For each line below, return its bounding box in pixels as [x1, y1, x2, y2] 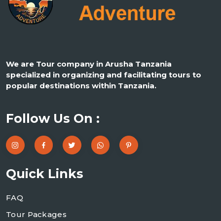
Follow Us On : [6, 111, 100, 126]
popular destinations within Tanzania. [6, 81, 156, 91]
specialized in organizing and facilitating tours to [6, 70, 201, 80]
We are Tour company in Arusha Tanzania [6, 59, 172, 69]
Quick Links [6, 166, 83, 181]
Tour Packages [6, 209, 67, 219]
